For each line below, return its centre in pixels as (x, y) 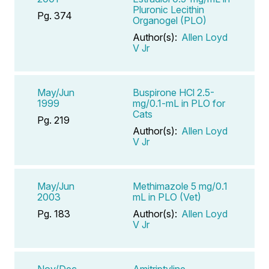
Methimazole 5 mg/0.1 (180, 186)
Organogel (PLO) (170, 20)
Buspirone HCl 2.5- (174, 92)
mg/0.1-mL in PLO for (179, 103)
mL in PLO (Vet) (167, 197)
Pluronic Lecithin (168, 9)
